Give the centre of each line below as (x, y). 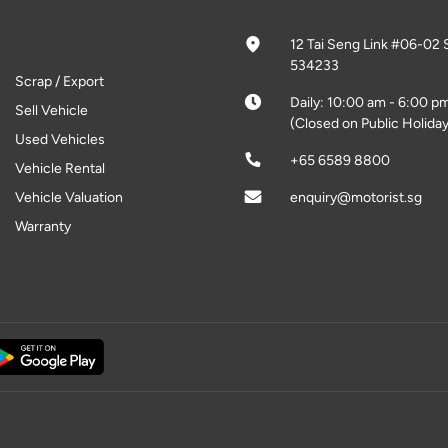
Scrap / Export (60, 81)
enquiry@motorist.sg (355, 197)
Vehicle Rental (60, 168)
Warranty (43, 226)
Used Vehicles (60, 139)
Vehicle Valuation (69, 197)
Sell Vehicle (52, 110)
